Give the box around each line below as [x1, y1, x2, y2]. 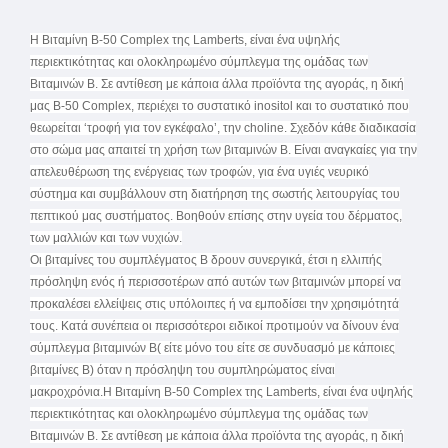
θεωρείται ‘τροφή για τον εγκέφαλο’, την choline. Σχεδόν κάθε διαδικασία [30, 121, 416, 135]
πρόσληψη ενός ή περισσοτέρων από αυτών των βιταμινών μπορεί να [30, 275, 401, 289]
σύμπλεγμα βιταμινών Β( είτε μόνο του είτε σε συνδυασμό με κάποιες [30, 341, 395, 355]
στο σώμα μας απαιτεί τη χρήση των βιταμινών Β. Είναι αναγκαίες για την [30, 143, 417, 157]
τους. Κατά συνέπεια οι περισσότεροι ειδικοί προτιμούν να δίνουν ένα [30, 319, 399, 333]
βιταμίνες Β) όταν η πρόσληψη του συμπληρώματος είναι [30, 363, 335, 377]
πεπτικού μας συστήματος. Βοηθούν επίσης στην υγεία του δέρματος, [30, 209, 402, 223]
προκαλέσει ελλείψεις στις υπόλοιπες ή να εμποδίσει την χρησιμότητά [30, 297, 399, 311]
